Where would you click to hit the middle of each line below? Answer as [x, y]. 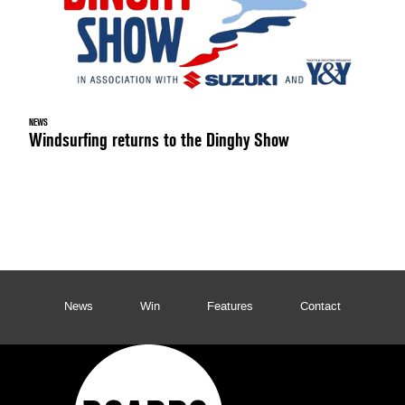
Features [230, 307]
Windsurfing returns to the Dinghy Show [159, 140]
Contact [320, 307]
